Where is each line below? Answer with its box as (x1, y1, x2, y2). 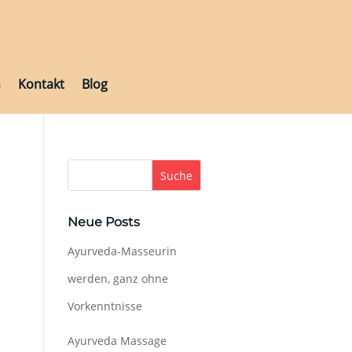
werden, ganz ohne (67, 271, 168, 287)
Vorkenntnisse (67, 299, 142, 314)
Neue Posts (67, 214, 140, 230)
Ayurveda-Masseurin (67, 244, 177, 259)
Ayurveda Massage (67, 332, 167, 348)
